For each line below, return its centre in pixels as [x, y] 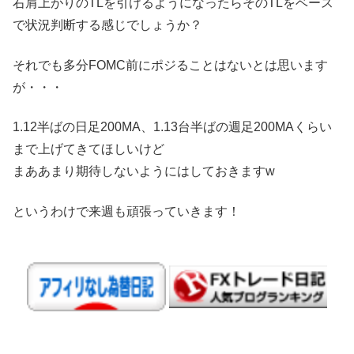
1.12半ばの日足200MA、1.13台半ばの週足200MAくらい [172, 127]
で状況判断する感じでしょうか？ [107, 25]
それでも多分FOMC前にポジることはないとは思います [170, 65]
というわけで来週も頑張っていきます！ [126, 211]
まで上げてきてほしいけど [88, 149]
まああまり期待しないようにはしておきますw [144, 171]
